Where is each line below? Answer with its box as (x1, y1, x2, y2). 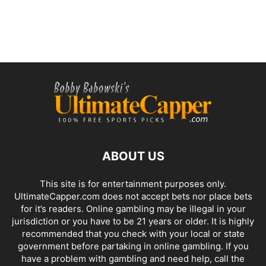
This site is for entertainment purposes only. (40, 178, 226, 190)
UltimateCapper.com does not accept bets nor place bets (14, 191, 252, 202)
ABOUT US (102, 149, 164, 164)
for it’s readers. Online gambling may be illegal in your (20, 203, 246, 215)
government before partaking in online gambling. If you (17, 240, 249, 252)
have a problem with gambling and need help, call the (21, 253, 245, 265)
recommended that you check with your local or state (21, 228, 245, 240)
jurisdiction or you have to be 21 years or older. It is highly (12, 216, 254, 227)
